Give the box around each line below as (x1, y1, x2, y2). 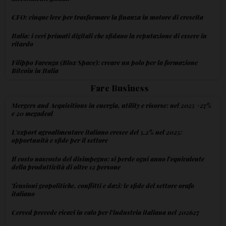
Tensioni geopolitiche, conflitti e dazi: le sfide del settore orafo (12, 181, 194, 190)
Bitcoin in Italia (12, 66, 59, 75)
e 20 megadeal (12, 108, 53, 118)
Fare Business (90, 82, 149, 93)
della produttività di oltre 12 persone (12, 162, 121, 171)
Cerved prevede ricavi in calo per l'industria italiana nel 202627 (12, 207, 199, 216)
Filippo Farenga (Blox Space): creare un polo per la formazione (12, 58, 198, 67)
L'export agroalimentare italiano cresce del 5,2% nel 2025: (12, 127, 182, 136)
